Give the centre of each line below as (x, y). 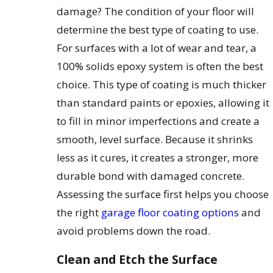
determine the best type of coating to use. (158, 29)
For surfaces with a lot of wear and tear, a (157, 48)
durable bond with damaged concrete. (151, 175)
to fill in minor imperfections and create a (158, 121)
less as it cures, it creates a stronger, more (158, 157)
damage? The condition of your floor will (156, 11)
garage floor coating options (170, 212)
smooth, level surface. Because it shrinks (155, 139)
